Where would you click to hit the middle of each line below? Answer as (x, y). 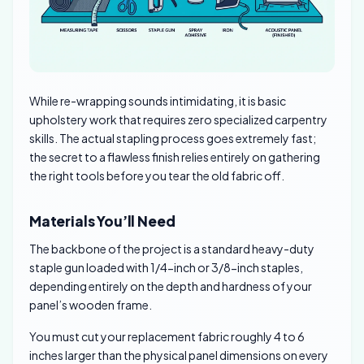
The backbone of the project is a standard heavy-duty (172, 248)
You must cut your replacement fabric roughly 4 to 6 (167, 337)
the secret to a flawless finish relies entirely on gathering (175, 156)
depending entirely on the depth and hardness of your (171, 286)
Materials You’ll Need (102, 221)
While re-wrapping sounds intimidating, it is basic (158, 100)
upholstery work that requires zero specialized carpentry (178, 119)
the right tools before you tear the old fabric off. (157, 175)
